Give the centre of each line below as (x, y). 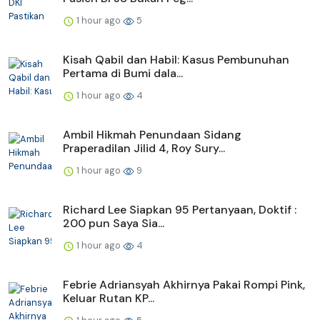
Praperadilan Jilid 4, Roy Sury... (144, 148)
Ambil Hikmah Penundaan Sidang (152, 134)
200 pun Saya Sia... (114, 223)
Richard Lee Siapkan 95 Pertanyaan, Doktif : (180, 209)
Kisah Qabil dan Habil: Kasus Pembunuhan (176, 59)
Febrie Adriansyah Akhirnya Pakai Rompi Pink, (184, 284)
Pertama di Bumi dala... (123, 73)
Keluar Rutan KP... (109, 298)
